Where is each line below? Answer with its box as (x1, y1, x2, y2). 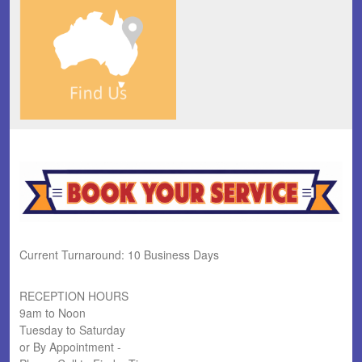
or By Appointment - (19, 339, 121, 356)
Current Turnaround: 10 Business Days (19, 246, 219, 263)
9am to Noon (19, 305, 86, 322)
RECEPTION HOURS (19, 288, 128, 305)
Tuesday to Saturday (19, 322, 125, 339)
